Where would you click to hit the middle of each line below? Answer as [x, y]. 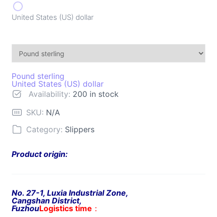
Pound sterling [38, 76]
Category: [46, 129]
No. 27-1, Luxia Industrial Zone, [70, 193]
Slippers [80, 129]
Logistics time [65, 209]
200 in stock [96, 94]
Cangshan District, [46, 201]
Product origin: [39, 154]
